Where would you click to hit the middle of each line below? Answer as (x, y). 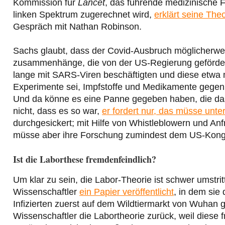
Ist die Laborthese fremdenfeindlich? (85, 159)
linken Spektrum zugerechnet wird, (84, 15)
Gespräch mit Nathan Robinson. (77, 27)
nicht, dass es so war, (58, 111)
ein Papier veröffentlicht (127, 192)
